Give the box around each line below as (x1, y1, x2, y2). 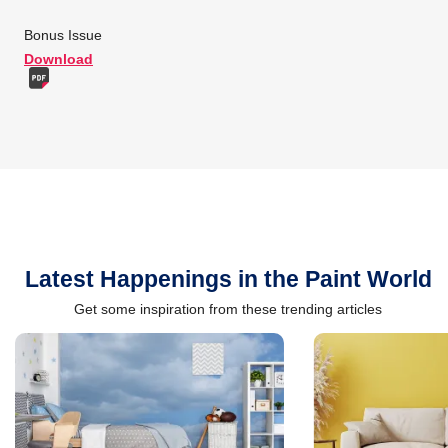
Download (24, 50, 93, 67)
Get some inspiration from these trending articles (74, 301, 382, 318)
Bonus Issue (24, 26, 102, 43)
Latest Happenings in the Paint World (24, 266, 432, 293)
